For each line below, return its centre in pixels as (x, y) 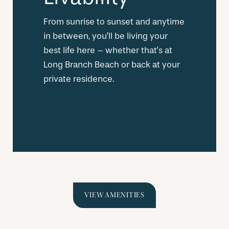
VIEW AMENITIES (114, 195)
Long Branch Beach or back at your (112, 65)
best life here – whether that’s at (108, 51)
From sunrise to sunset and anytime (114, 22)
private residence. (79, 79)
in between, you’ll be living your (106, 36)
